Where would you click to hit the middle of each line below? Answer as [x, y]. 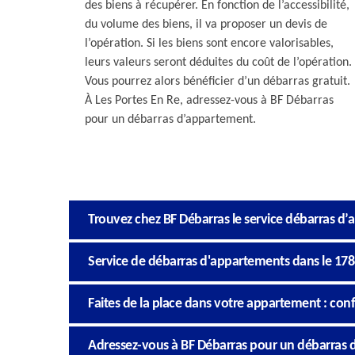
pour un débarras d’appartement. [170, 119]
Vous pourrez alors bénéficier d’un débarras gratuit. [218, 81]
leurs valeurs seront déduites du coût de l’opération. [218, 62]
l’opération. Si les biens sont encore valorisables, [209, 43]
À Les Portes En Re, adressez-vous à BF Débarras [209, 100]
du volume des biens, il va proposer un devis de [206, 24]
